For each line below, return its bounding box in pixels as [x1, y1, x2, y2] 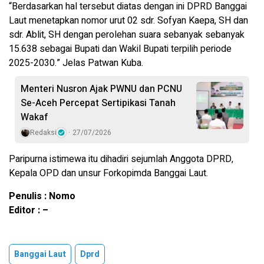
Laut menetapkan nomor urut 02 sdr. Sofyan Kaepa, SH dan [9, 14, 248, 28]
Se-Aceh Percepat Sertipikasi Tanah [21, 96, 176, 111]
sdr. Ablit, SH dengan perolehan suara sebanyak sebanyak [9, 28, 245, 42]
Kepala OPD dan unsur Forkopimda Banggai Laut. [9, 166, 208, 181]
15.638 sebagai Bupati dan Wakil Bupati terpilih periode [9, 42, 232, 57]
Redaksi [30, 127, 57, 138]
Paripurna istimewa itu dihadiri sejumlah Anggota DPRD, [9, 152, 233, 167]
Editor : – [9, 203, 48, 218]
